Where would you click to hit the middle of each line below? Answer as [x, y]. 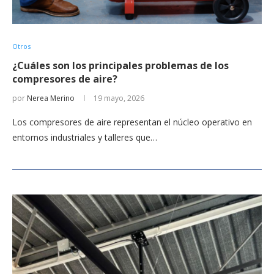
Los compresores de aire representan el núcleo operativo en [132, 122]
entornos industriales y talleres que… [85, 137]
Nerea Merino [51, 98]
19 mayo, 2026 [119, 98]
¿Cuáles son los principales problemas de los [120, 65]
